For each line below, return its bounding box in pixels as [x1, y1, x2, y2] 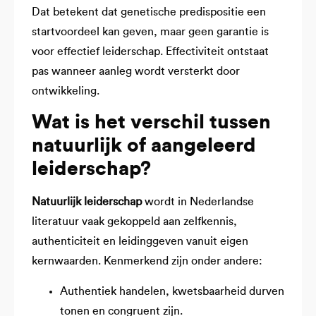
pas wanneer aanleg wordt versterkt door [32, 65, 240, 77]
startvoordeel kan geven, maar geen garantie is [32, 25, 269, 37]
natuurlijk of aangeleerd [32, 135, 256, 156]
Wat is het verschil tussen [32, 112, 271, 133]
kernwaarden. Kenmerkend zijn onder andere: [32, 255, 262, 267]
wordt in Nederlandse [142, 196, 254, 208]
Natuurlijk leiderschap [32, 196, 142, 208]
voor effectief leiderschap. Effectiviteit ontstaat [32, 45, 269, 57]
